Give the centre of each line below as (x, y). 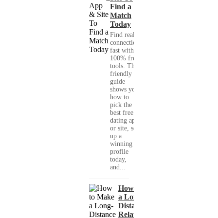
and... (118, 167)
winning (121, 144)
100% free (124, 58)
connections (126, 43)
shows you (124, 90)
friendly (121, 74)
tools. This (125, 66)
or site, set (124, 128)
